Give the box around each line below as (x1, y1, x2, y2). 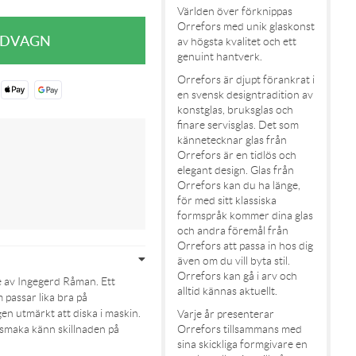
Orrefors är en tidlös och (176, 149, 296, 162)
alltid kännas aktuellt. (176, 284, 277, 298)
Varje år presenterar (176, 308, 274, 321)
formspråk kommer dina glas (176, 209, 313, 222)
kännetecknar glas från (176, 133, 287, 147)
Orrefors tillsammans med (176, 323, 302, 336)
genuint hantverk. (176, 50, 262, 64)
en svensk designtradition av (176, 88, 313, 102)
